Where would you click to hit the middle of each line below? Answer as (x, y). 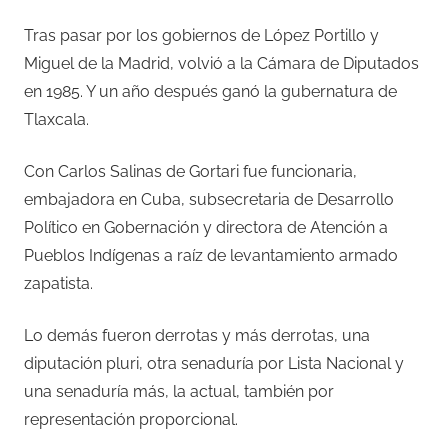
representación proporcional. (131, 420)
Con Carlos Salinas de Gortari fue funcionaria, (190, 172)
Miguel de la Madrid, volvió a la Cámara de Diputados (221, 64)
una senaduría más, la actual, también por (179, 392)
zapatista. (58, 284)
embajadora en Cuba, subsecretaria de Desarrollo (209, 200)
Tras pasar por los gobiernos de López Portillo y (201, 36)
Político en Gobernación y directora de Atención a (206, 228)
